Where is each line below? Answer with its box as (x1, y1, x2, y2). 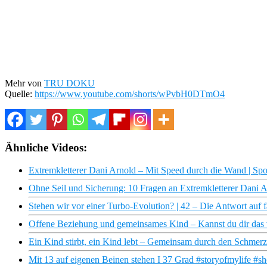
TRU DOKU (44, 77, 95, 88)
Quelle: (5, 88, 35, 99)
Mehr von (5, 77, 44, 88)
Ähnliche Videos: (5, 141, 87, 154)
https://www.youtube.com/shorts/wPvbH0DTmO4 (35, 88, 225, 99)
